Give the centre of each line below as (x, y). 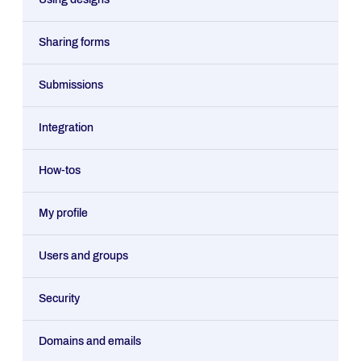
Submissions (71, 85)
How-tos (60, 170)
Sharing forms (74, 42)
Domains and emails (90, 341)
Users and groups (83, 256)
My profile (63, 213)
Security (59, 299)
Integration (66, 128)
